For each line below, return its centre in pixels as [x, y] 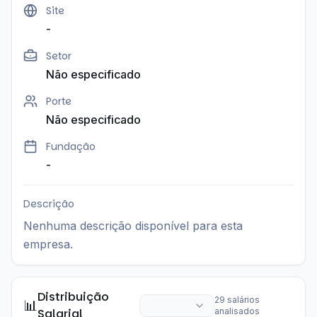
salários [243, 300]
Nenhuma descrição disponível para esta [133, 226]
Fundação [71, 146]
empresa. [48, 244]
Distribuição [73, 297]
